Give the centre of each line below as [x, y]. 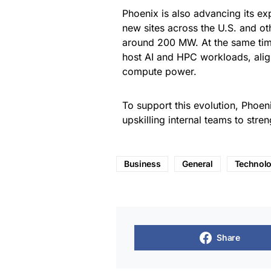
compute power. [159, 71]
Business [142, 164]
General [198, 164]
